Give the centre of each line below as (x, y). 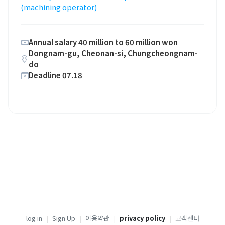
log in (34, 218)
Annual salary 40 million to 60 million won (103, 42)
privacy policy (142, 218)
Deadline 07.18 (55, 75)
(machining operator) (59, 7)
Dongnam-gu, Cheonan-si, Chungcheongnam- (113, 53)
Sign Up (64, 218)
